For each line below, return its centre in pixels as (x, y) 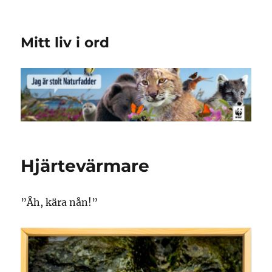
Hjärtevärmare (85, 166)
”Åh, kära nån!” (59, 202)
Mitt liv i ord (65, 42)
